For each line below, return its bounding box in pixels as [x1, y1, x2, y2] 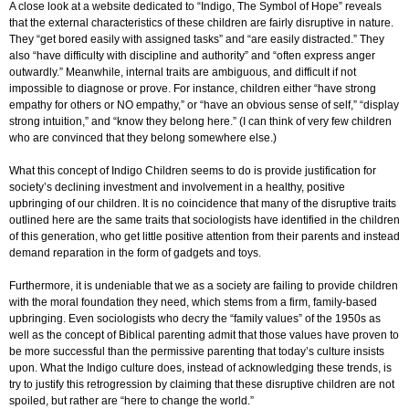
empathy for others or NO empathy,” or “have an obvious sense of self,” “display [9, 98, 399, 111]
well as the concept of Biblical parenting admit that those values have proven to [9, 328, 399, 341]
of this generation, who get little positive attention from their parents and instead [9, 229, 400, 243]
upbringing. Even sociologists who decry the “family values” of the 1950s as [9, 311, 381, 325]
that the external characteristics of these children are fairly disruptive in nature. [9, 16, 393, 29]
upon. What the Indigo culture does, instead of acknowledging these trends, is [9, 361, 392, 374]
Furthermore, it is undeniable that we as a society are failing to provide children [9, 278, 398, 292]
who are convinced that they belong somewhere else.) [9, 131, 277, 144]
